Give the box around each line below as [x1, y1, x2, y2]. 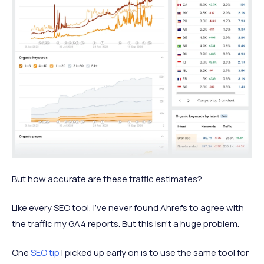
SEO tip [31, 246, 60, 259]
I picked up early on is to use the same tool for [60, 246, 249, 259]
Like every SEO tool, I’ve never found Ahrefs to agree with [12, 202, 244, 214]
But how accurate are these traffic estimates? [12, 173, 202, 186]
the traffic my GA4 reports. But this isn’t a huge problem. [12, 217, 239, 230]
